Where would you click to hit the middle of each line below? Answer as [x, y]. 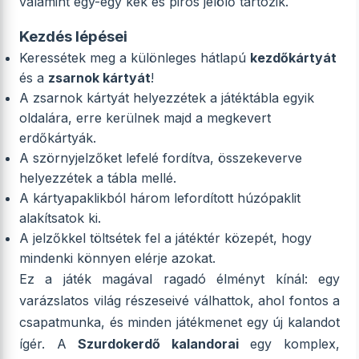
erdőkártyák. [58, 138]
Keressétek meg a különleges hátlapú [135, 58]
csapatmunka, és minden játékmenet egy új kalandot [179, 322]
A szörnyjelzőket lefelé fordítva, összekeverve [161, 158]
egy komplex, [289, 344]
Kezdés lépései [73, 36]
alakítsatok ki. [60, 218]
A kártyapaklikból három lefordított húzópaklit [160, 198]
